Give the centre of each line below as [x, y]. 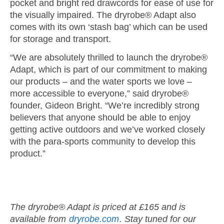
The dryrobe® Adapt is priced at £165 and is [98, 207]
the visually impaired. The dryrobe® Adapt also [103, 15]
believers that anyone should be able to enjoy [100, 117]
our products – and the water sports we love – [101, 81]
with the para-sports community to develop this [103, 141]
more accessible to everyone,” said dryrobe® [99, 93]
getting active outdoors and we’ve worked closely [107, 129]
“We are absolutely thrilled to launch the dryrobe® [109, 57]
